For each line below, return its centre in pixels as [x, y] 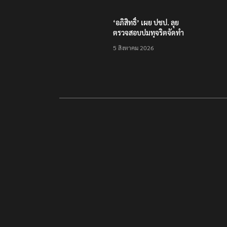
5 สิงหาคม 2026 [134, 48]
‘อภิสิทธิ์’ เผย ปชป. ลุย [146, 23]
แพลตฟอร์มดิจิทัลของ [145, 43]
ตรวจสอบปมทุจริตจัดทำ [148, 33]
